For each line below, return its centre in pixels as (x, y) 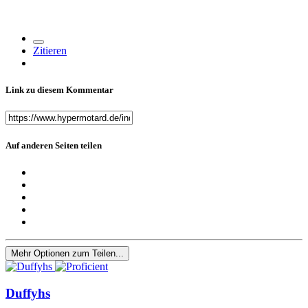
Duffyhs (28, 294)
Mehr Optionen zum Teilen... (67, 254)
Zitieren (50, 50)
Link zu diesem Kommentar (59, 89)
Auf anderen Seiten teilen (54, 146)
